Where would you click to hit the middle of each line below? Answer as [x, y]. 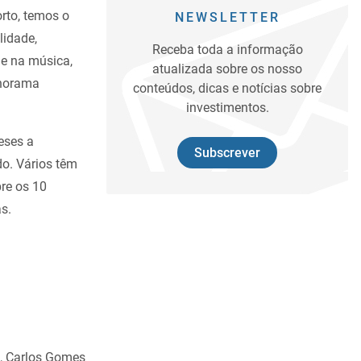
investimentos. [227, 108]
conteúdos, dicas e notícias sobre [227, 88]
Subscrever [227, 152]
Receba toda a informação [227, 50]
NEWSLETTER [227, 17]
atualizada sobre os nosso [227, 69]
